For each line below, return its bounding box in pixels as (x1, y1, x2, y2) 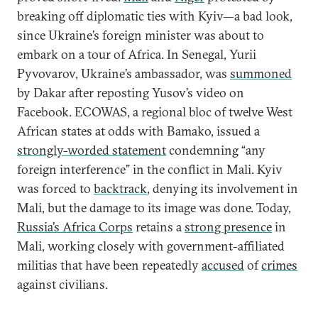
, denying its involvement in (147, 180, 298, 197)
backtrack (94, 180, 147, 197)
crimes (261, 257, 297, 273)
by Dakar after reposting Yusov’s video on (17, 84, 244, 101)
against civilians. (17, 276, 133, 292)
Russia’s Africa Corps (17, 219, 133, 235)
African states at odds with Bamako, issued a (17, 123, 260, 139)
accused (202, 257, 244, 273)
